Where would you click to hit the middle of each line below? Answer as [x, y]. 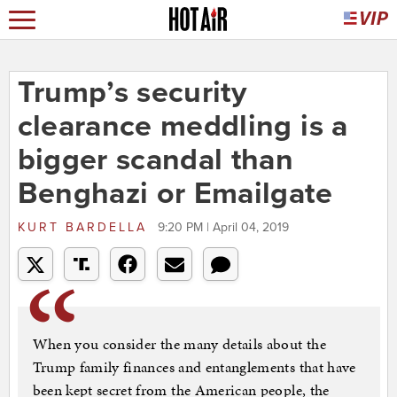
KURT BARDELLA [85, 228]
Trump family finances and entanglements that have [194, 367]
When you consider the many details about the [179, 344]
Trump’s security [132, 93]
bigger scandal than [156, 160]
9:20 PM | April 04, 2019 [223, 228]
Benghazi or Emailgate [175, 194]
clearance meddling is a [183, 127]
